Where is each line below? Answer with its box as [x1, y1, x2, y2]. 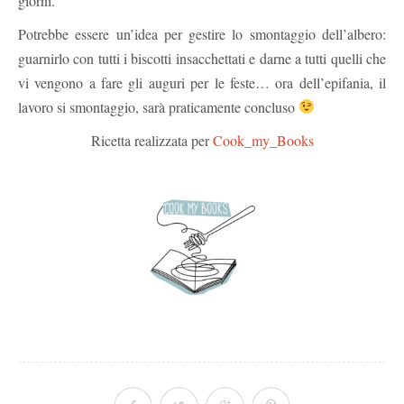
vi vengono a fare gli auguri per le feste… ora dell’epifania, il [18, 72, 386, 92]
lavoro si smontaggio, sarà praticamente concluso [18, 96, 298, 116]
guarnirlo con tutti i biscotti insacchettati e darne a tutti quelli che [18, 48, 386, 68]
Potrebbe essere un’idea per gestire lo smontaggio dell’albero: [18, 23, 386, 43]
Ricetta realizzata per [90, 130, 213, 150]
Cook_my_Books [212, 130, 314, 150]
